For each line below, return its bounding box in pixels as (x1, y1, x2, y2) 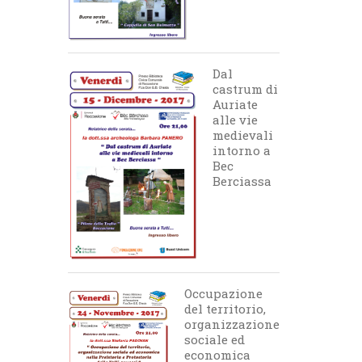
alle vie (212, 112, 258, 128)
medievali (212, 127, 273, 143)
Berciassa (212, 173, 271, 189)
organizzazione (183, 316, 280, 332)
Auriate (212, 96, 258, 112)
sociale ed (183, 331, 245, 347)
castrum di (212, 81, 278, 97)
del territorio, (183, 301, 266, 317)
